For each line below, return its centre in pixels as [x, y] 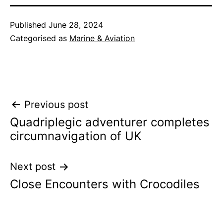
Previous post [56, 105]
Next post [33, 167]
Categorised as [40, 38]
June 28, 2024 [76, 25]
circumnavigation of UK [76, 136]
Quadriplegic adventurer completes [110, 122]
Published [29, 25]
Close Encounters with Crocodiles [105, 184]
